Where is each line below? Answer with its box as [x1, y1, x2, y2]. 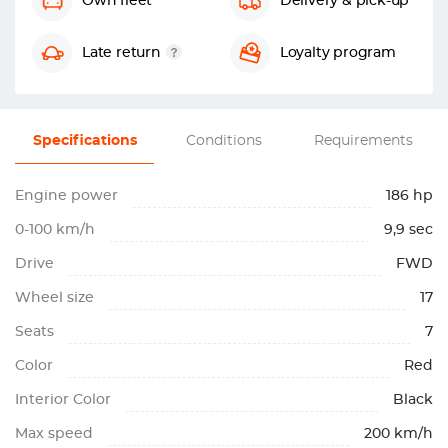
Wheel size [15, 291, 94, 305]
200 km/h [364, 427, 433, 441]
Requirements [313, 134, 413, 148]
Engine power [15, 189, 118, 203]
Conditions [186, 134, 262, 148]
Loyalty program [279, 46, 396, 60]
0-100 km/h [15, 223, 95, 237]
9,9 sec [384, 223, 433, 237]
